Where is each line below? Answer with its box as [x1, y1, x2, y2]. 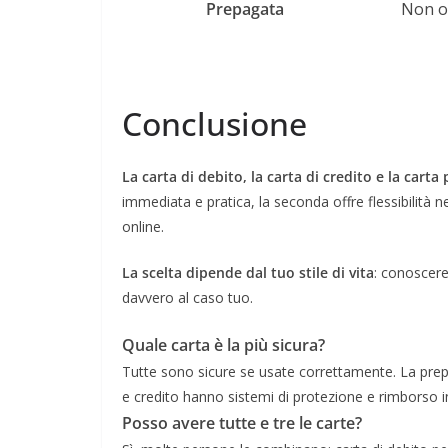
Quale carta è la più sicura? [122, 333, 325, 356]
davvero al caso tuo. [122, 287, 253, 307]
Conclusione [122, 101, 307, 145]
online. [122, 216, 164, 236]
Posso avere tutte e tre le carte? [122, 411, 362, 434]
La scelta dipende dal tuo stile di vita [122, 262, 374, 282]
